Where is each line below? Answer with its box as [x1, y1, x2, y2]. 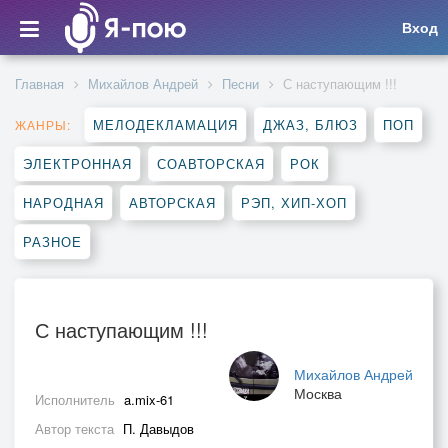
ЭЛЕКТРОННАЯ [23, 154, 132, 173]
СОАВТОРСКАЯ [157, 154, 265, 173]
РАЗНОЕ [23, 232, 82, 251]
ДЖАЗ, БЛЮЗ [263, 115, 358, 134]
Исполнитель [35, 390, 119, 409]
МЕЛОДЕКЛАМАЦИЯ [93, 115, 238, 134]
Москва [294, 383, 342, 403]
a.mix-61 [124, 390, 174, 409]
